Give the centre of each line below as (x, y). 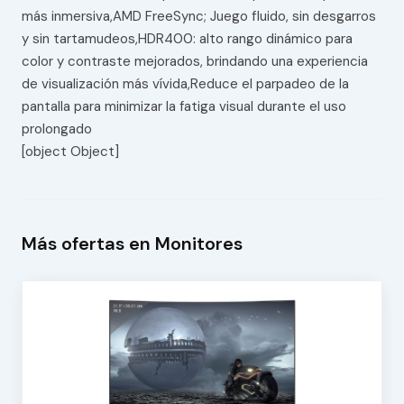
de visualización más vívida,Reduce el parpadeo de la (185, 84)
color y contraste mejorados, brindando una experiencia (194, 62)
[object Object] (70, 152)
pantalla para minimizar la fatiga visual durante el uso (184, 107)
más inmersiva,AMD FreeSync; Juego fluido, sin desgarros (198, 17)
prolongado (56, 129)
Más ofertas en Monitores (132, 244)
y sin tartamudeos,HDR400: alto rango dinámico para (187, 39)
